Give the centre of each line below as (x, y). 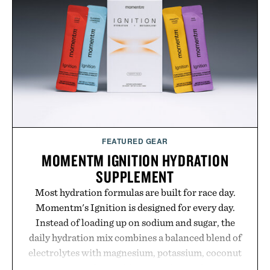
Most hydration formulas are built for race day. (135, 192)
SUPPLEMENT (135, 176)
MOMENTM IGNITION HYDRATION (135, 160)
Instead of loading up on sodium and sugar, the (135, 222)
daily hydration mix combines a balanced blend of (135, 237)
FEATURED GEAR (135, 141)
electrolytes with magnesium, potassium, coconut (135, 252)
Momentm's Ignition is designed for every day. (135, 207)
